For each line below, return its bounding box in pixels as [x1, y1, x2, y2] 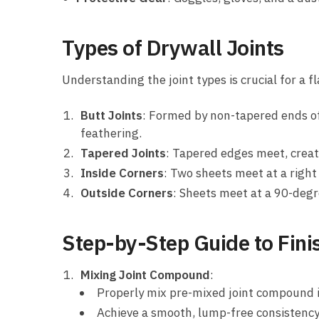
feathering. [80, 125, 142, 141]
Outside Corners [80, 184, 173, 201]
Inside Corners [80, 164, 164, 181]
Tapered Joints [80, 145, 166, 161]
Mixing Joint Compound [80, 267, 210, 283]
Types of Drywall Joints [62, 33, 284, 62]
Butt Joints [80, 107, 142, 123]
